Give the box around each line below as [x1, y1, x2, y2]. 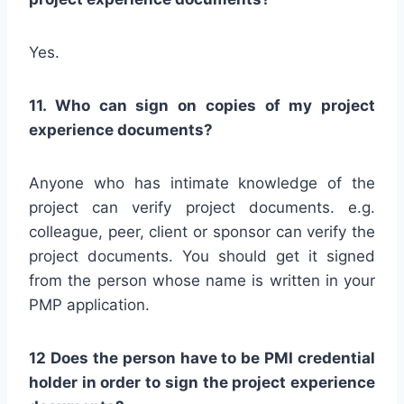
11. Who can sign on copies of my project [29, 96, 375, 115]
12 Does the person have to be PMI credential [29, 348, 375, 367]
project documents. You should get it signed [29, 246, 375, 265]
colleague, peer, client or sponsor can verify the [29, 222, 375, 241]
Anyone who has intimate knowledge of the [29, 173, 375, 192]
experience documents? [29, 120, 213, 139]
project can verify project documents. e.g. [29, 197, 375, 216]
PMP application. [29, 295, 150, 314]
